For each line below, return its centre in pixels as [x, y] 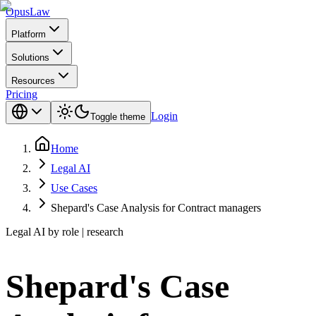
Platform [29, 34]
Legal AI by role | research [65, 232]
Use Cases [74, 188]
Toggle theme [118, 117]
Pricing [22, 94]
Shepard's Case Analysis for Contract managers [156, 208]
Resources [33, 81]
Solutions [30, 57]
